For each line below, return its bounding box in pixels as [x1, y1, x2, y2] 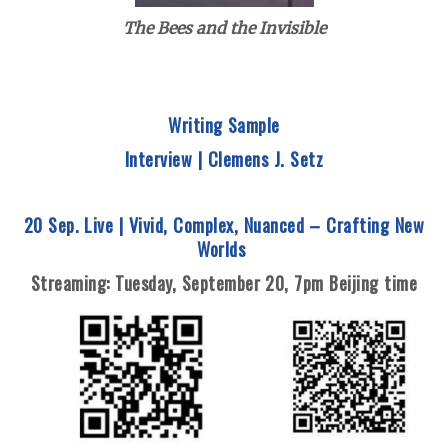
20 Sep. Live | [23, 212, 129, 238]
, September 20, [171, 270, 295, 296]
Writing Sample [168, 112, 280, 138]
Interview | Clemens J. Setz [124, 146, 324, 172]
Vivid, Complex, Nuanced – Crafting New [128, 212, 425, 238]
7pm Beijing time [294, 270, 418, 296]
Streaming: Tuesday [30, 270, 172, 296]
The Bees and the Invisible [122, 18, 326, 38]
